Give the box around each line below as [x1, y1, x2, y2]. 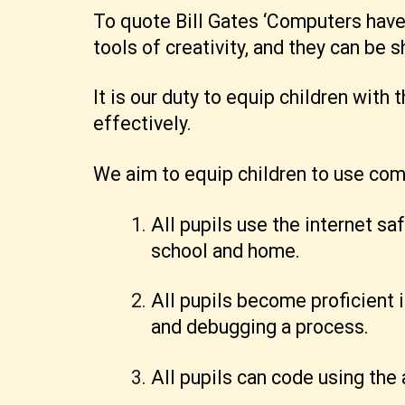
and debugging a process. [150, 316, 369, 339]
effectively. [92, 112, 192, 136]
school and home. [150, 239, 300, 262]
